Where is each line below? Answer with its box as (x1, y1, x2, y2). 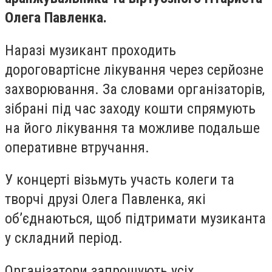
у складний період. (5, 229, 123, 247)
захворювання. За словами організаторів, (5, 80, 265, 98)
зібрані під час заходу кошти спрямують (5, 100, 256, 117)
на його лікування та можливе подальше (5, 119, 260, 137)
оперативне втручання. (5, 138, 149, 156)
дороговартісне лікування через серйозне (5, 61, 263, 78)
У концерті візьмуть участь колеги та (5, 171, 234, 189)
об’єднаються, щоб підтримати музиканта (5, 210, 266, 228)
